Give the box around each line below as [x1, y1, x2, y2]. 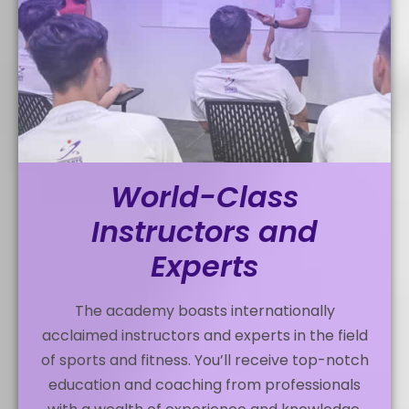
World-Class [110, 175, 299, 217]
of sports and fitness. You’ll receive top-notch [40, 349, 369, 371]
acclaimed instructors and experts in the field [41, 324, 368, 346]
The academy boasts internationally [74, 299, 335, 321]
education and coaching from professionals [48, 373, 361, 395]
